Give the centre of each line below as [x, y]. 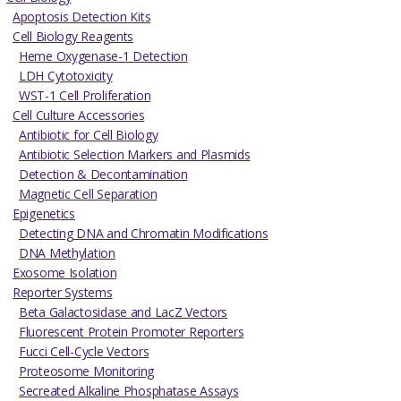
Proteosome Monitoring [87, 371]
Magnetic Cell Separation [88, 194]
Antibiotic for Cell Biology [89, 135]
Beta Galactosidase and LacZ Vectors [124, 312]
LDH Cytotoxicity [66, 76]
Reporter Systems [63, 293]
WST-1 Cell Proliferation [85, 96]
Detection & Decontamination [103, 175]
